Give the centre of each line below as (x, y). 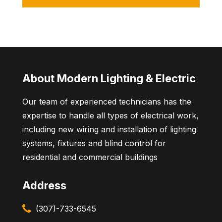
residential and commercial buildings (90, 157)
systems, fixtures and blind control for (94, 143)
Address (44, 186)
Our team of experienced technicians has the (107, 102)
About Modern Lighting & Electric (109, 79)
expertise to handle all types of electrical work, (110, 116)
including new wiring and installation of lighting (109, 130)
